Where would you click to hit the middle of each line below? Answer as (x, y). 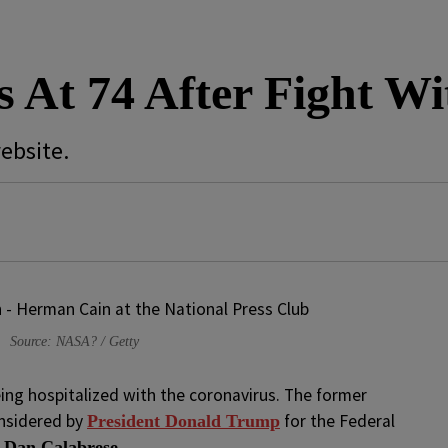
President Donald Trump (183, 421)
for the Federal (337, 421)
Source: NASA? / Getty (74, 341)
